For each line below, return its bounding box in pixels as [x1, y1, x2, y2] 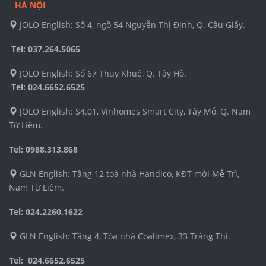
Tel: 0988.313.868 [9, 144, 78, 156]
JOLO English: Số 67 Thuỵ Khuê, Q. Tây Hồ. [17, 68, 217, 80]
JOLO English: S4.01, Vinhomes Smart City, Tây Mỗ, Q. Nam [17, 106, 251, 118]
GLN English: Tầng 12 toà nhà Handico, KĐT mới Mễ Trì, [17, 168, 239, 180]
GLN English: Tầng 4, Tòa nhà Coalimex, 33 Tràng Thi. [17, 230, 230, 242]
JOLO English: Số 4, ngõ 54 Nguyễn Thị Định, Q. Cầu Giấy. [17, 19, 248, 31]
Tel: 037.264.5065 [9, 43, 80, 55]
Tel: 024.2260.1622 [9, 206, 83, 218]
